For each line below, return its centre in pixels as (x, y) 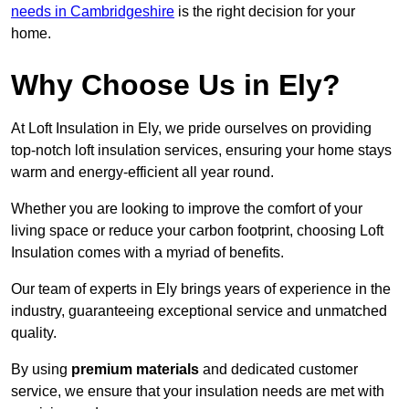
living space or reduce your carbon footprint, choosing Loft (197, 231)
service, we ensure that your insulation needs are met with (198, 392)
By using (41, 370)
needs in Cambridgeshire (93, 12)
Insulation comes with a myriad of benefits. (147, 253)
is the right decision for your (265, 12)
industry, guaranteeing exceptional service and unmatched (199, 311)
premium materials (135, 370)
